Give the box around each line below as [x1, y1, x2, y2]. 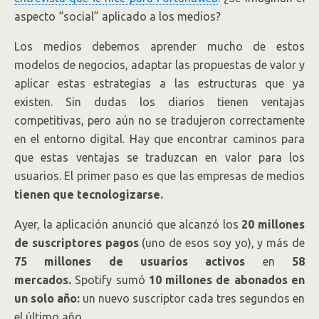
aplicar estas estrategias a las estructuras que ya [14, 77, 305, 90]
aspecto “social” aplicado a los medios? [14, 10, 221, 23]
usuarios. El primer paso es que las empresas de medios [14, 169, 305, 182]
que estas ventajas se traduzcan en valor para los [14, 151, 305, 164]
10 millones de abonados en [148, 273, 305, 286]
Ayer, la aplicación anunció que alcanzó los [14, 218, 242, 231]
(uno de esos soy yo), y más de [138, 236, 305, 249]
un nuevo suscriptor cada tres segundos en [80, 292, 305, 305]
